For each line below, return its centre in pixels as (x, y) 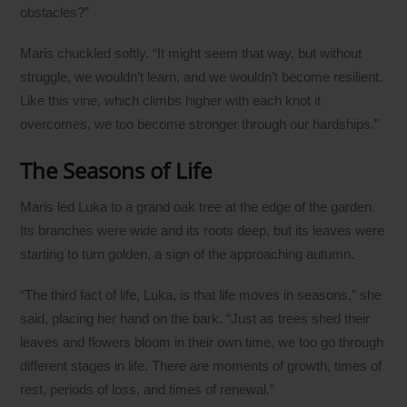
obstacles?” (55, 13)
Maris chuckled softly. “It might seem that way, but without (191, 53)
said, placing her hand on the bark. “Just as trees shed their (195, 318)
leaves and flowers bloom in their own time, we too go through (202, 342)
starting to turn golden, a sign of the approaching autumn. (188, 254)
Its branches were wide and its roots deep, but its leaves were (203, 231)
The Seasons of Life (116, 170)
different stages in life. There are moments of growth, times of (201, 365)
